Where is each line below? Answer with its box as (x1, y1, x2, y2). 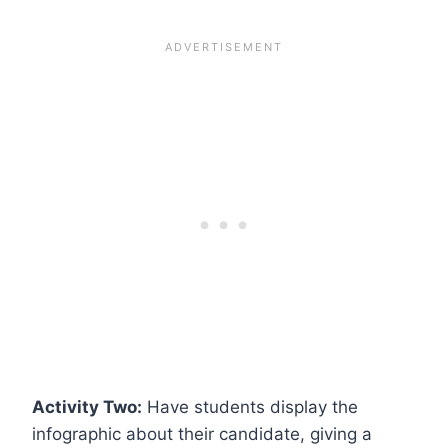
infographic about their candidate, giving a (32, 423, 372, 444)
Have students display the (142, 396, 358, 417)
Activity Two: (32, 396, 142, 417)
